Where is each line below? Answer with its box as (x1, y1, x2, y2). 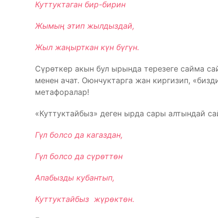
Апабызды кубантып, (35, 173, 114, 182)
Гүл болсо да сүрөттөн (35, 151, 123, 161)
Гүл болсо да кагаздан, (35, 130, 123, 140)
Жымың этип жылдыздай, (35, 21, 134, 31)
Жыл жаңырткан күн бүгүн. (35, 42, 139, 52)
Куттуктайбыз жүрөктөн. (35, 194, 134, 204)
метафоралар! (35, 87, 89, 97)
